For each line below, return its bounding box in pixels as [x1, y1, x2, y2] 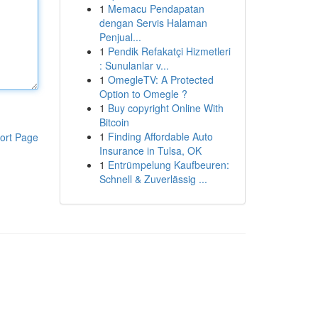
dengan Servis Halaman [99, 16, 207, 30]
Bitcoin [99, 115, 129, 129]
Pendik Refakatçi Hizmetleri [107, 44, 231, 58]
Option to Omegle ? [99, 87, 187, 101]
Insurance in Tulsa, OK [99, 143, 202, 158]
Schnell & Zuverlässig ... [99, 172, 207, 186]
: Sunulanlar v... [99, 58, 169, 72]
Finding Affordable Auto [107, 129, 213, 143]
